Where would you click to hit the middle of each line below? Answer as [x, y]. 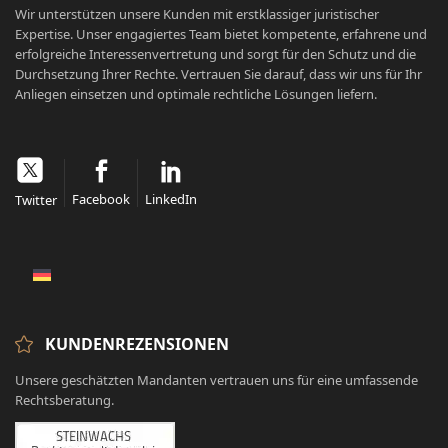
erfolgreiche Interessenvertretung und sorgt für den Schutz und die [215, 54]
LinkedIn [171, 199]
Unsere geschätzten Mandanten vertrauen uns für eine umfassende [216, 380]
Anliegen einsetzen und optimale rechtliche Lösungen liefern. [196, 94]
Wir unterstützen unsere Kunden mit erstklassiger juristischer [197, 14]
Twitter [36, 200]
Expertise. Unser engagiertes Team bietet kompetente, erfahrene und [221, 34]
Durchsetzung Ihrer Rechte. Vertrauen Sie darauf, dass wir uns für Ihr [218, 74]
